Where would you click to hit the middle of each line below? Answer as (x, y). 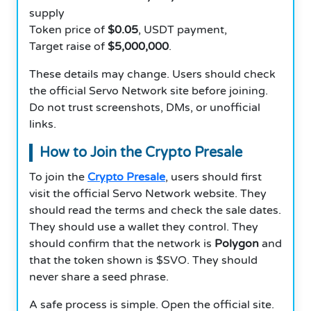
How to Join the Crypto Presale (141, 152)
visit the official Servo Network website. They (148, 193)
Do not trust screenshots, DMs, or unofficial (145, 107)
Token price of (68, 30)
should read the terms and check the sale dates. (155, 210)
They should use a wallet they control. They (144, 227)
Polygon (237, 243)
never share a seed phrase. (99, 277)
